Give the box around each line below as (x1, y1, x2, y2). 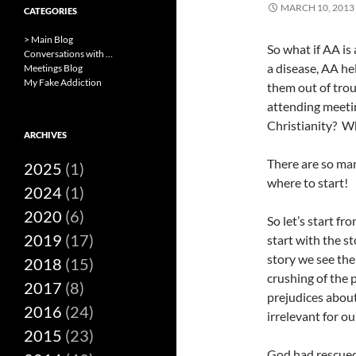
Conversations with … (24, 48, 113, 60)
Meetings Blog (24, 62, 83, 74)
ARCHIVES (24, 130, 67, 140)
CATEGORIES (24, 6, 77, 16)
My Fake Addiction (24, 76, 102, 88)
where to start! (267, 175, 348, 190)
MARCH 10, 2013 (281, 2, 354, 14)
